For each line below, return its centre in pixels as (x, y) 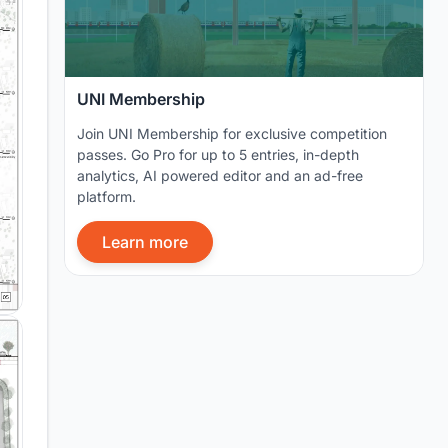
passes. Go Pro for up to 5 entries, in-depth (218, 155)
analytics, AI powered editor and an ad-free (220, 176)
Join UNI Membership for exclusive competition (232, 134)
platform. (106, 197)
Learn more (145, 242)
